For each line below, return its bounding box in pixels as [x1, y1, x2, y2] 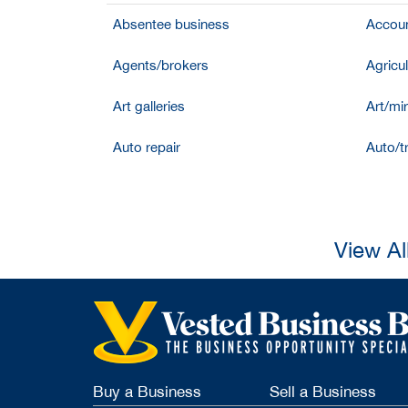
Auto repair [113, 139, 180, 155]
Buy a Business [93, 382, 201, 402]
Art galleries [113, 98, 185, 114]
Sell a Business [269, 382, 376, 402]
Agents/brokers [113, 57, 209, 73]
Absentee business [113, 16, 229, 32]
